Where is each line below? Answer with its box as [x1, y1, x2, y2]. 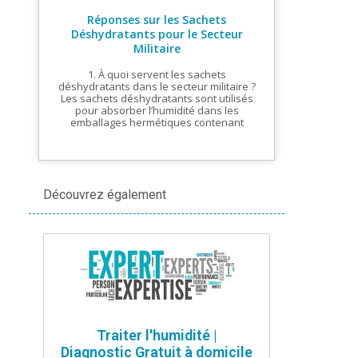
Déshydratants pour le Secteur [70, 26, 243, 42]
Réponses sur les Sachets [87, 12, 226, 28]
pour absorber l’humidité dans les [74, 103, 239, 118]
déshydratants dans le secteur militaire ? [58, 79, 256, 94]
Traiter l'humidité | [96, 326, 217, 344]
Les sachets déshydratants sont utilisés [60, 91, 253, 106]
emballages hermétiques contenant [70, 115, 244, 130]
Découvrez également [43, 187, 166, 203]
